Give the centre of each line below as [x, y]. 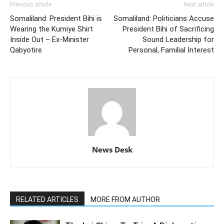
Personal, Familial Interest [171, 50]
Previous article [31, 5]
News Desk [112, 150]
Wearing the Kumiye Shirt [51, 29]
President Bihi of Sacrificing [168, 29]
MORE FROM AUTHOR [125, 200]
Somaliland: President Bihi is [56, 19]
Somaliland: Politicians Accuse [164, 19]
